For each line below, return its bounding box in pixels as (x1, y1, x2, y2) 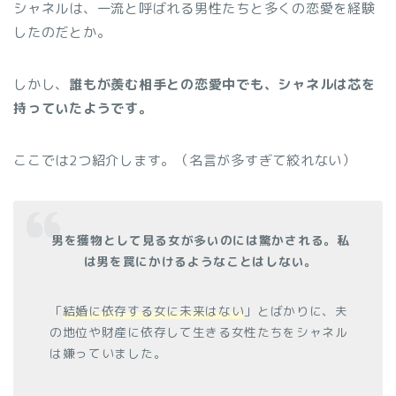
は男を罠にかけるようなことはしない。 (83, 253, 317, 270)
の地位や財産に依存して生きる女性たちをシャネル (49, 324, 348, 341)
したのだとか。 (13, 23, 111, 42)
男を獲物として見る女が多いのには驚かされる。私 (50, 232, 350, 249)
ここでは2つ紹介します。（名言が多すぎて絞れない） (13, 151, 356, 171)
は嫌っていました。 (49, 345, 167, 362)
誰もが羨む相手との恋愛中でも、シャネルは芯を (69, 75, 376, 95)
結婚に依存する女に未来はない (62, 302, 245, 320)
